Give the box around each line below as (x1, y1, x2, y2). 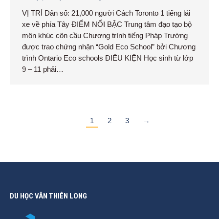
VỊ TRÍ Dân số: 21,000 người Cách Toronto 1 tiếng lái (22, 9, 190, 18)
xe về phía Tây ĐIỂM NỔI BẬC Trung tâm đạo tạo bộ (22, 20, 192, 29)
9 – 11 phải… (22, 65, 64, 74)
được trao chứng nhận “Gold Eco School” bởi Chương (22, 43, 196, 51)
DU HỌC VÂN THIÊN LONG (10, 192, 87, 201)
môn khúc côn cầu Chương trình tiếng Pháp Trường (22, 31, 188, 40)
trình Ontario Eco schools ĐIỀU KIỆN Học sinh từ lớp (22, 54, 193, 63)
